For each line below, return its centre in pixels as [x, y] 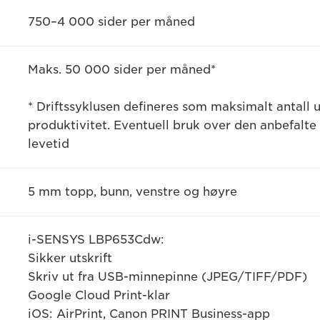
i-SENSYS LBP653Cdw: [96, 240]
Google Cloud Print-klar [99, 295]
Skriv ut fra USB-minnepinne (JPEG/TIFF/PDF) [167, 277]
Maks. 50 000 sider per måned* [121, 70]
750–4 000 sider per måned [111, 22]
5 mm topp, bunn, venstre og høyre [132, 192]
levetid [48, 144]
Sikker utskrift [70, 258]
